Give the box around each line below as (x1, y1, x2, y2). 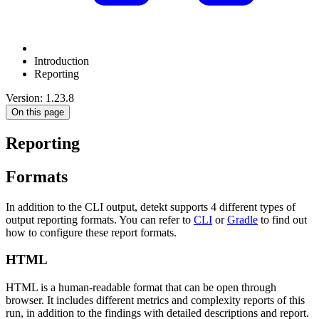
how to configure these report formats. (6, 226, 177, 239)
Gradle (227, 213, 258, 226)
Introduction (34, 55, 89, 67)
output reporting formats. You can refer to (6, 213, 194, 226)
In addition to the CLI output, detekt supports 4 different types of (6, 200, 296, 213)
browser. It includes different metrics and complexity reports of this (6, 294, 305, 307)
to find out (258, 213, 307, 226)
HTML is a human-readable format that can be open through (6, 281, 276, 294)
